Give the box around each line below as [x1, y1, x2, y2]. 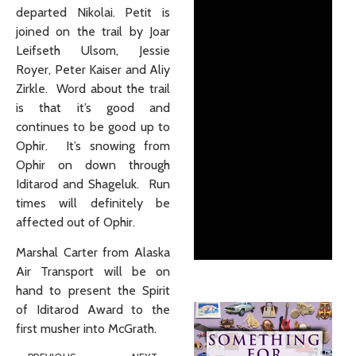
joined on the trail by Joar [16, 23, 170, 39]
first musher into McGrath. [16, 321, 157, 337]
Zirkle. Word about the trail [16, 80, 170, 96]
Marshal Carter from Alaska [16, 245, 170, 261]
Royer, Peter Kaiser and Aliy [16, 61, 170, 77]
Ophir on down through [16, 157, 170, 172]
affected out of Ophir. [16, 214, 138, 230]
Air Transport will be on [16, 264, 170, 280]
